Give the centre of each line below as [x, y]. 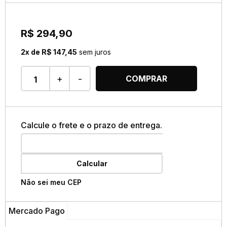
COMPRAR [146, 79]
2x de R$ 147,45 [49, 52]
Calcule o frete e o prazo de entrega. [91, 125]
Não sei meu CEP [51, 182]
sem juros [95, 52]
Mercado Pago [37, 211]
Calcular [92, 163]
